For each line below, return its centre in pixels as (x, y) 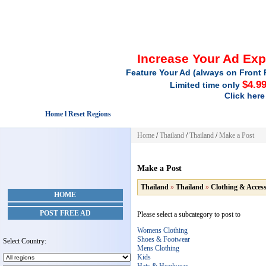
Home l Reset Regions (78, 114)
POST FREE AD (65, 213)
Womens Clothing (162, 230)
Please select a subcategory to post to (189, 214)
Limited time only (206, 85)
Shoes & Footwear (164, 239)
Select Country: (25, 241)
